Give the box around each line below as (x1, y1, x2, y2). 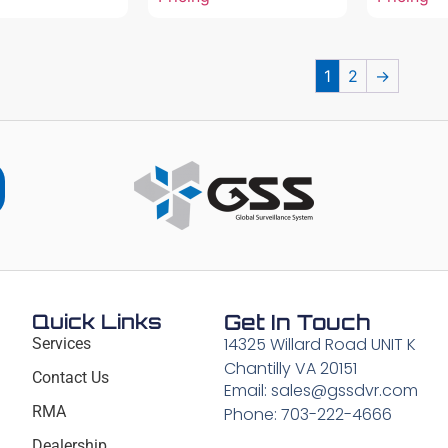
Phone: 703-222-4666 (223, 403, 392, 427)
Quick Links (32, 308, 163, 334)
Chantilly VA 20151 (223, 356, 357, 380)
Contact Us (32, 367, 110, 387)
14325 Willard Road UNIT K (223, 332, 416, 356)
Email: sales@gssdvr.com (223, 379, 418, 403)
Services (32, 333, 92, 353)
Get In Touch (223, 308, 370, 335)
